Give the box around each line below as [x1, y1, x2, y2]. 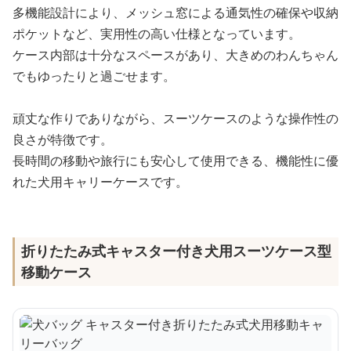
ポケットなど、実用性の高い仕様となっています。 [13, 25, 301, 43]
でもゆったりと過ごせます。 [13, 67, 175, 85]
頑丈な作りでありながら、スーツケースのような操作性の [13, 110, 338, 128]
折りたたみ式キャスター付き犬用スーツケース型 [21, 241, 331, 261]
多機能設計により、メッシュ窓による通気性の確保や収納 [13, 4, 338, 22]
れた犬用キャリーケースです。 [13, 173, 188, 191]
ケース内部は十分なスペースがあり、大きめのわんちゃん [13, 46, 338, 64]
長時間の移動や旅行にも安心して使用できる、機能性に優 [13, 152, 338, 170]
